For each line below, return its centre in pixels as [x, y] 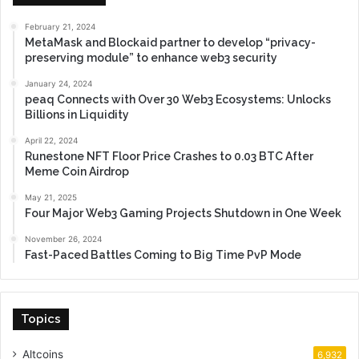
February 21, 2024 [60, 27]
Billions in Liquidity [77, 115]
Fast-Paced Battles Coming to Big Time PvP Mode [163, 255]
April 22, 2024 [51, 141]
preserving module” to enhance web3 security [151, 58]
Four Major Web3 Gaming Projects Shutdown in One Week [183, 214]
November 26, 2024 [63, 239]
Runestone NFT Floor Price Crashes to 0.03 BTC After [169, 157]
